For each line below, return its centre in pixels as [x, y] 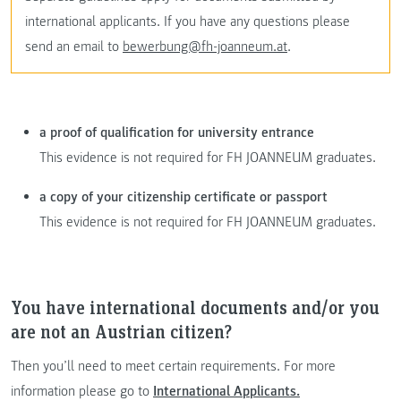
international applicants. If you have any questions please [188, 22]
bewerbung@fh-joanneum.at [205, 47]
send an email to [74, 47]
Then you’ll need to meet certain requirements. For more [173, 366]
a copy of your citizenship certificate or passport [183, 197]
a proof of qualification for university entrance [177, 133]
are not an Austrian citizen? [121, 331]
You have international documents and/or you [195, 307]
